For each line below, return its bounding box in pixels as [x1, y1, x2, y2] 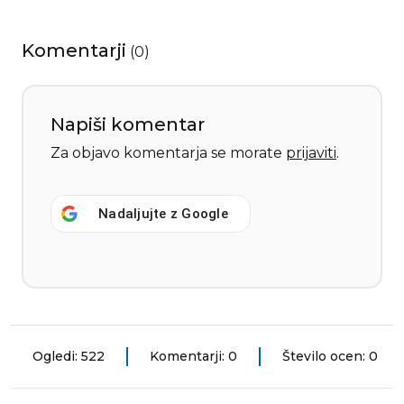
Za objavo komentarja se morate [50, 144, 286, 162]
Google [181, 206, 228, 223]
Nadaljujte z [98, 206, 182, 223]
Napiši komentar [50, 114, 205, 136]
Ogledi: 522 [32, 348, 105, 365]
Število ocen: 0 [282, 348, 378, 365]
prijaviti [286, 144, 336, 162]
